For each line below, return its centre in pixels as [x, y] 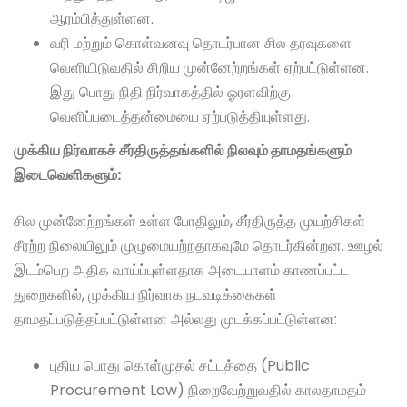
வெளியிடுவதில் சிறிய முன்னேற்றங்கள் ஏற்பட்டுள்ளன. [209, 68]
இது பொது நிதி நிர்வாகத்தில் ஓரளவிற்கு [170, 93]
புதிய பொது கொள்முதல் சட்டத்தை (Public [180, 366]
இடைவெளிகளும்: [67, 175]
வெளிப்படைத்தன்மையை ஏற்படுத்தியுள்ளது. [180, 117]
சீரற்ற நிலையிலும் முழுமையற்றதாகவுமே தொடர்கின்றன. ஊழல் [199, 246]
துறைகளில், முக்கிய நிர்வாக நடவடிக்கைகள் [145, 295]
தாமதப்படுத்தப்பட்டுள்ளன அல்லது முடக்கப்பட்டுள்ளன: [175, 320]
